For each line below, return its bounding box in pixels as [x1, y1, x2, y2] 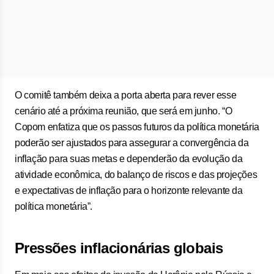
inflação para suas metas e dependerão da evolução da [15, 154, 243, 164]
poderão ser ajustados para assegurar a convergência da [15, 138, 249, 148]
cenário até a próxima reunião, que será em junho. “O [15, 106, 232, 116]
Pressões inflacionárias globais [15, 240, 223, 256]
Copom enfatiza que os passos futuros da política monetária [15, 122, 259, 132]
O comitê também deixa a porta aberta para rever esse [15, 90, 237, 100]
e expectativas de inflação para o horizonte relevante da [15, 185, 243, 196]
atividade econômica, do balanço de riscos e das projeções [15, 169, 257, 180]
